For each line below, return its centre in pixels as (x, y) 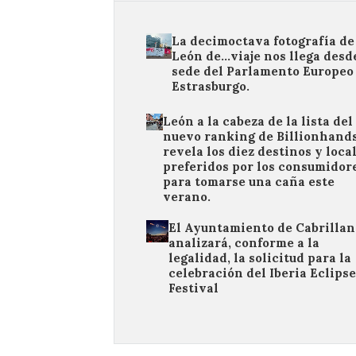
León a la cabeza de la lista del (257, 121)
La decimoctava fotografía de (263, 41)
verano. (186, 197)
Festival (193, 288)
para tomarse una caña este (248, 182)
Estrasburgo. (210, 86)
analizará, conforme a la (244, 243)
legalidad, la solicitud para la (259, 258)
